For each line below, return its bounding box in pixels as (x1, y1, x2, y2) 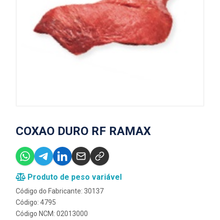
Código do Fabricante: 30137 (16, 187, 104, 195)
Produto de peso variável (26, 172, 122, 182)
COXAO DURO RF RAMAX (16, 124, 151, 138)
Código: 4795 (16, 198, 56, 206)
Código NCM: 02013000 (16, 210, 88, 218)
